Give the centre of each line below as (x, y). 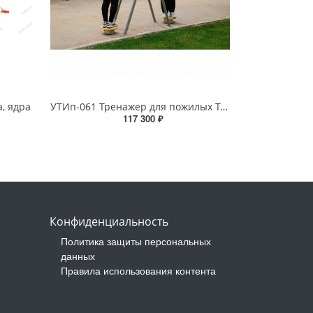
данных (78, 256)
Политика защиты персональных (136, 241)
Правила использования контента (138, 271)
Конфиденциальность (109, 222)
